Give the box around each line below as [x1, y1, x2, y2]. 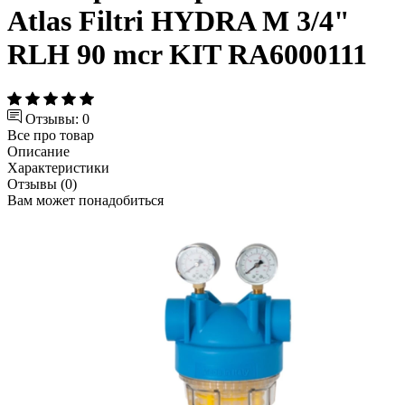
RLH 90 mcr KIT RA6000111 [7, 38, 367, 71]
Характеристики [7, 159, 109, 175]
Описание [7, 143, 70, 159]
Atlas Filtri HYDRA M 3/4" [7, 5, 350, 38]
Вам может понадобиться [7, 192, 164, 208]
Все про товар [7, 127, 94, 143]
